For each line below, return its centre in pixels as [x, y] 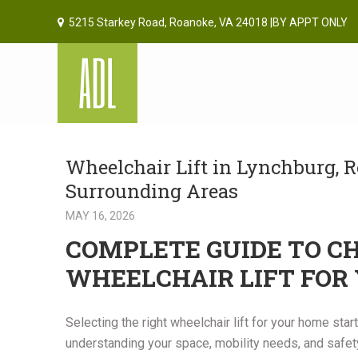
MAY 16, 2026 [100, 216]
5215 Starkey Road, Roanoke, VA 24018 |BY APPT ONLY [208, 22]
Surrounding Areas [152, 191]
